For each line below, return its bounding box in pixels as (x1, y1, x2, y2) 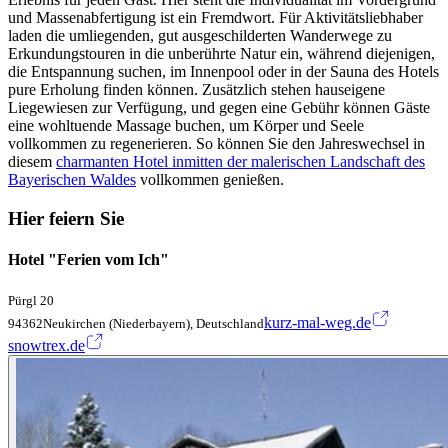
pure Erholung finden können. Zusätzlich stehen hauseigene (8, 81, 385, 99)
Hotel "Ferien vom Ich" (8, 251, 169, 269)
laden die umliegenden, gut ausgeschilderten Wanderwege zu (8, 27, 392, 45)
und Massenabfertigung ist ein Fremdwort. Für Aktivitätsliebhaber (8, 9, 423, 27)
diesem (8, 153, 56, 171)
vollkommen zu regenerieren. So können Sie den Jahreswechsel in (8, 135, 425, 153)
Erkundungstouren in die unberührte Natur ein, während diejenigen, (8, 45, 435, 63)
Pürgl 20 (8, 292, 54, 308)
